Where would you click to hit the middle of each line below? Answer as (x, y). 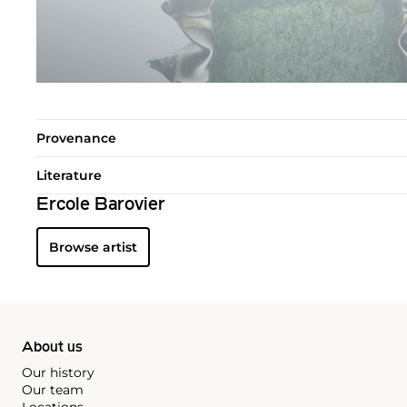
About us (52, 348)
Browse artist (93, 248)
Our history (58, 373)
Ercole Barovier (101, 206)
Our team (53, 390)
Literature (69, 176)
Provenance (76, 139)
